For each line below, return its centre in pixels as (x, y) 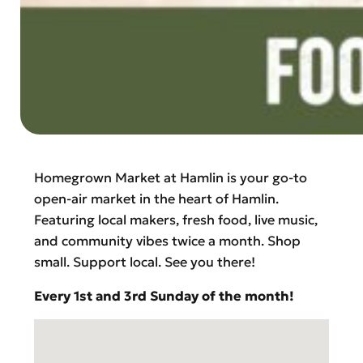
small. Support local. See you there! (144, 261)
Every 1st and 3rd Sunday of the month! (164, 295)
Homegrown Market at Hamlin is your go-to (170, 177)
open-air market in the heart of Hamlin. (156, 198)
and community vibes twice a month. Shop (167, 240)
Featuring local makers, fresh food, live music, (175, 219)
